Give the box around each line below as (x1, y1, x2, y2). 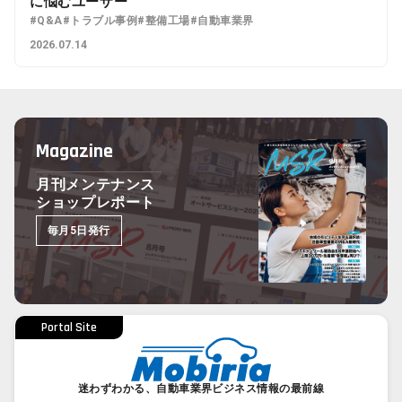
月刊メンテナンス (36, 175, 156, 193)
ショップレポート (36, 193, 156, 211)
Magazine (36, 138, 113, 164)
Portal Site (41, 319, 97, 336)
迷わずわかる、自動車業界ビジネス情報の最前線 (77, 381, 325, 395)
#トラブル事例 (62, 13, 138, 27)
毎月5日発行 (48, 223, 110, 237)
